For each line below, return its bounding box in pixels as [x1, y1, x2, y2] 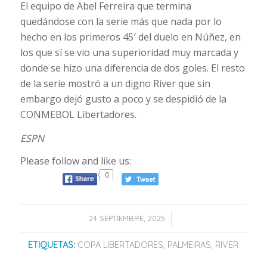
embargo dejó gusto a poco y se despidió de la [20, 92, 226, 105]
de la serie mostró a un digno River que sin [20, 76, 210, 90]
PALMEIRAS [167, 240, 212, 251]
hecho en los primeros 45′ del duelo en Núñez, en [20, 30, 241, 44]
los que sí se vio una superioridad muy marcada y [20, 45, 238, 59]
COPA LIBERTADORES [77, 240, 164, 251]
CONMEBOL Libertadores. [20, 107, 136, 121]
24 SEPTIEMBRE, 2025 [89, 213, 166, 223]
